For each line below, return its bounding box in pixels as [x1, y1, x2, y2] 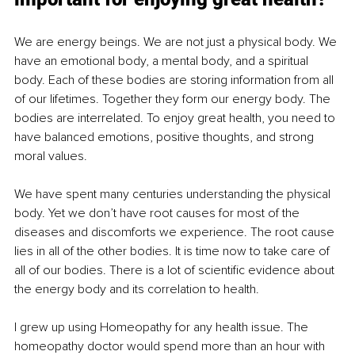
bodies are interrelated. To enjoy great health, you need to [14, 109, 338, 126]
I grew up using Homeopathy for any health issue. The [14, 319, 311, 335]
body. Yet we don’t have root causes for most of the [14, 204, 303, 221]
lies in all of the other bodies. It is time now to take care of [14, 242, 333, 259]
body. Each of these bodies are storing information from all [14, 71, 337, 88]
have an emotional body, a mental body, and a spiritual [14, 52, 311, 69]
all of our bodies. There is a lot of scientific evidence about [14, 261, 338, 278]
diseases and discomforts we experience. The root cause [14, 223, 338, 240]
